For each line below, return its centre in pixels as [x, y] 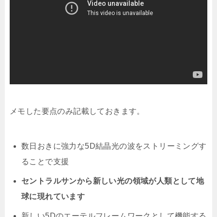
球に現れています [53, 197]
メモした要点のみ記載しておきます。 [77, 111]
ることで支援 [45, 162]
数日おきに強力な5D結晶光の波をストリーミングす [114, 146]
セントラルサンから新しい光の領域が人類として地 [113, 181]
